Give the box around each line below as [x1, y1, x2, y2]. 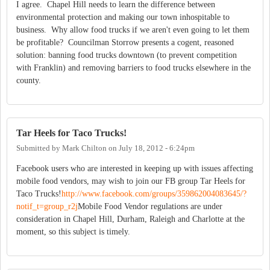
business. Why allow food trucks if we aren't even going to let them [16, 25, 250, 35]
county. [16, 76, 41, 86]
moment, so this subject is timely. [16, 227, 133, 237]
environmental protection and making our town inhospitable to [16, 13, 230, 22]
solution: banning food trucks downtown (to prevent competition [16, 51, 237, 60]
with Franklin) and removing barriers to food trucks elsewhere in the [16, 63, 251, 73]
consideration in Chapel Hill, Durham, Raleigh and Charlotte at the [16, 215, 245, 224]
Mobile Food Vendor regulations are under [78, 202, 222, 212]
